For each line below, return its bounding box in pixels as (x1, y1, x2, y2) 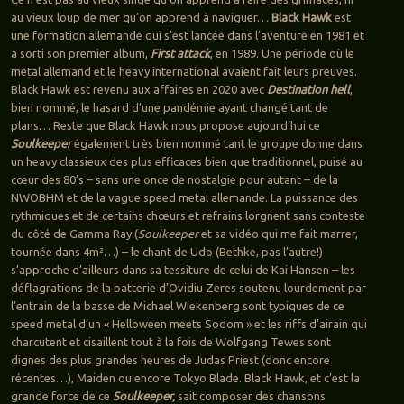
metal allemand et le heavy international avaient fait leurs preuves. (10, 65, 357, 78)
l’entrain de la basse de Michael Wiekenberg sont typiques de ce (10, 299, 344, 313)
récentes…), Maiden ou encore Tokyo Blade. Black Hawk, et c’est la (10, 372, 360, 385)
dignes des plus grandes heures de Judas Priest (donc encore (10, 353, 330, 367)
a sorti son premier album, (10, 47, 151, 60)
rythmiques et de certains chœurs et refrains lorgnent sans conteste (10, 209, 365, 223)
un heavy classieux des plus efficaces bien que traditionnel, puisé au (10, 155, 363, 169)
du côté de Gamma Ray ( (10, 227, 138, 241)
